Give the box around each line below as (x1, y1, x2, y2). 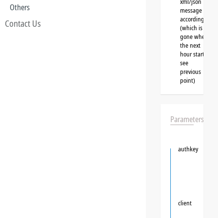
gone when (180, 32, 208, 41)
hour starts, (180, 50, 208, 58)
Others (10, 2, 30, 13)
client (178, 199, 192, 207)
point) (180, 76, 195, 85)
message (180, 6, 202, 15)
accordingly (180, 15, 208, 23)
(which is (180, 23, 202, 32)
